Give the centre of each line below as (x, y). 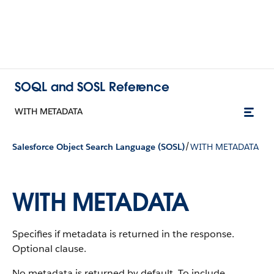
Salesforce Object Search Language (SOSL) (98, 146)
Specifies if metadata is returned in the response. (123, 234)
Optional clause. (49, 249)
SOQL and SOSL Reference (92, 87)
